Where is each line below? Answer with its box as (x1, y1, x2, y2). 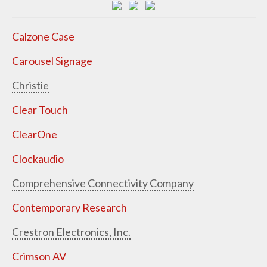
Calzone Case (11, 29, 74, 43)
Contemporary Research (11, 200, 127, 214)
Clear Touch (11, 103, 68, 116)
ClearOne (11, 127, 57, 141)
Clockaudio (11, 151, 64, 165)
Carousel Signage (11, 54, 92, 67)
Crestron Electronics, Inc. (11, 225, 131, 238)
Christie (11, 78, 49, 92)
